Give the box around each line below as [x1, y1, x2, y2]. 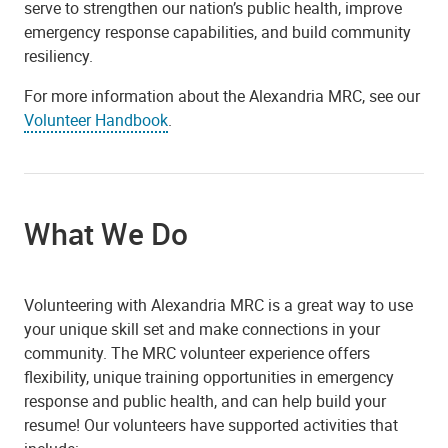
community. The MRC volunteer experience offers [24, 342, 370, 365]
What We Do [24, 213, 188, 255]
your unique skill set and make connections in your [24, 318, 380, 341]
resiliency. [24, 44, 93, 67]
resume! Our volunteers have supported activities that [24, 414, 398, 437]
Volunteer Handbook [24, 108, 168, 131]
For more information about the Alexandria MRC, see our [24, 84, 424, 107]
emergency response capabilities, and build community [24, 20, 411, 43]
